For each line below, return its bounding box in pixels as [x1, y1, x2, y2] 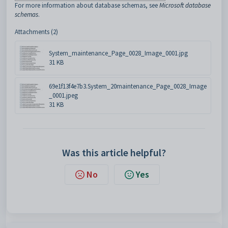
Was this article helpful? [62, 146, 166, 159]
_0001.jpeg [49, 91, 78, 100]
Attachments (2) [15, 27, 58, 36]
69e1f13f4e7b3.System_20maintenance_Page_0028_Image [49, 81, 207, 91]
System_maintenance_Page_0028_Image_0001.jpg [49, 48, 188, 58]
